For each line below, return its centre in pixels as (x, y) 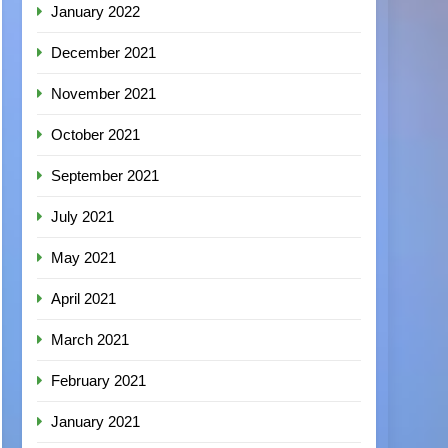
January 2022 (96, 11)
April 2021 (84, 298)
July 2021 (83, 216)
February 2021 (99, 380)
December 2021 (104, 52)
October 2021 (96, 134)
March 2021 (90, 339)
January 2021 (96, 421)
